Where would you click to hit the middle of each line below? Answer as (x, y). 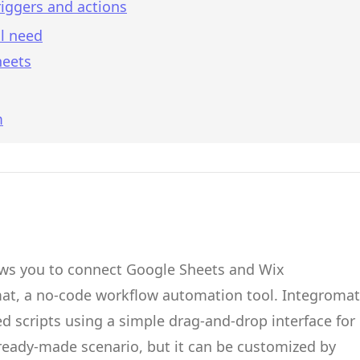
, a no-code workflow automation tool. (149, 295)
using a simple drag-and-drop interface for (208, 321)
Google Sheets (176, 269)
